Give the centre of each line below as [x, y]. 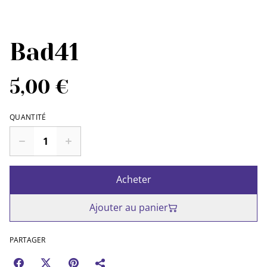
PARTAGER [27, 240]
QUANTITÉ [28, 117]
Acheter [133, 179]
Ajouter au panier [129, 207]
